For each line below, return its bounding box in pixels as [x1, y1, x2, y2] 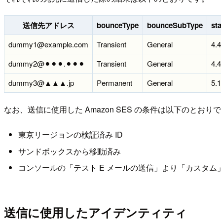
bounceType [97, 19, 139, 31]
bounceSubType [147, 19, 203, 31]
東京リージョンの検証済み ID [18, 129, 123, 141]
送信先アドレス [22, 19, 74, 31]
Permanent [97, 77, 132, 88]
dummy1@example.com [8, 38, 88, 49]
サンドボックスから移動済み [18, 145, 121, 157]
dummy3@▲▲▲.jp [8, 77, 74, 88]
